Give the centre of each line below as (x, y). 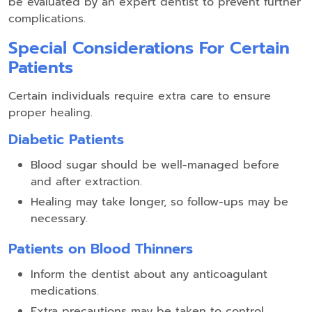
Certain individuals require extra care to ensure (140, 96)
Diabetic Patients (66, 140)
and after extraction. (86, 182)
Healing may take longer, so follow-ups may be (159, 202)
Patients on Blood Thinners (101, 249)
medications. (65, 291)
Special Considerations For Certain (149, 48)
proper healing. (50, 113)
